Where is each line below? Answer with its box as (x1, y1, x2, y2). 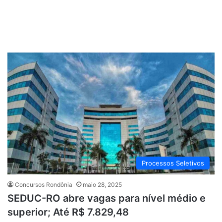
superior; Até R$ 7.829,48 (7, 206, 129, 219)
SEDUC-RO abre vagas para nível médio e (7, 192, 206, 205)
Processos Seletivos (142, 159, 204, 167)
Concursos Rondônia (15, 181, 72, 189)
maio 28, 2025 (83, 181, 122, 189)
